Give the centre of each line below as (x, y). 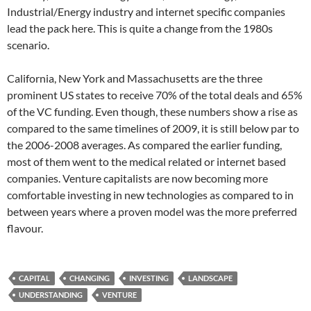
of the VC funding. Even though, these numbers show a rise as (152, 111)
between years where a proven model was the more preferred (152, 211)
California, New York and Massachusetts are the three (135, 78)
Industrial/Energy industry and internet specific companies (146, 11)
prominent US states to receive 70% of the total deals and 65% (155, 95)
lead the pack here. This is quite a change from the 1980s (140, 28)
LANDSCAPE (210, 278)
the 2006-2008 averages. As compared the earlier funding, (144, 145)
